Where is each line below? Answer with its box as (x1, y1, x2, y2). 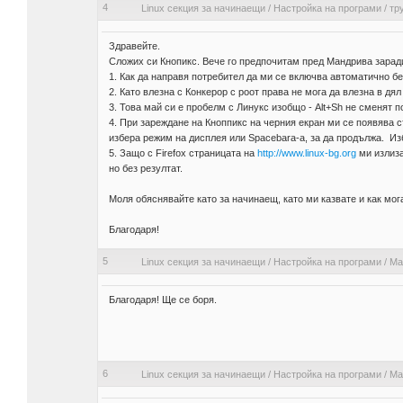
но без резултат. (108, 163, 183, 175)
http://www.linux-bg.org (256, 148, 356, 159)
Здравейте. (108, 40, 160, 52)
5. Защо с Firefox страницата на (108, 148, 257, 159)
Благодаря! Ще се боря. (108, 294, 217, 306)
